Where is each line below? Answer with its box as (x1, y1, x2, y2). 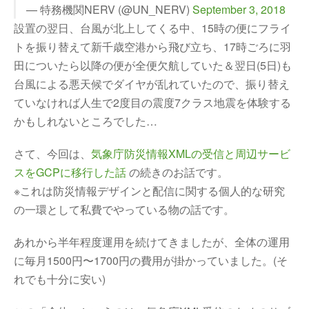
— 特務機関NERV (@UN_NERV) (26, 1, 192, 17)
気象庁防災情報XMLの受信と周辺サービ (91, 146, 290, 161)
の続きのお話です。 (126, 164, 228, 180)
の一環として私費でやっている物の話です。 (14, 201, 235, 217)
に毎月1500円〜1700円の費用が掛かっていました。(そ (14, 252, 288, 268)
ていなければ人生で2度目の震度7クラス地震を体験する (14, 94, 291, 110)
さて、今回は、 (14, 146, 91, 161)
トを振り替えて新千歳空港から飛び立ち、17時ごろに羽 (14, 39, 291, 54)
